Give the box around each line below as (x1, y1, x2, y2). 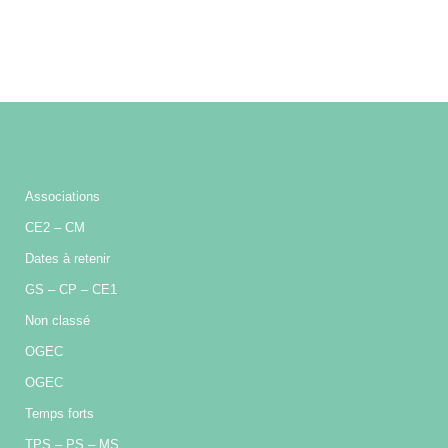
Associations (25, 189, 100, 204)
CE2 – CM (25, 220, 85, 235)
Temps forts (25, 406, 94, 421)
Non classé (25, 313, 90, 328)
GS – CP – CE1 (25, 282, 117, 297)
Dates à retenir (25, 251, 110, 266)
